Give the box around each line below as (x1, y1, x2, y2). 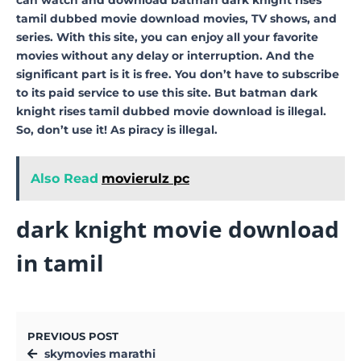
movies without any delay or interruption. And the (16, 48, 314, 63)
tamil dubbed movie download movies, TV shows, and (16, 10, 337, 26)
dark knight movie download (16, 213, 339, 244)
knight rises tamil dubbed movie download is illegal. (16, 103, 326, 118)
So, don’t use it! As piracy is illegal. (16, 122, 218, 137)
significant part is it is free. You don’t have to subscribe (16, 66, 339, 81)
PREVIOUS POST (27, 330, 118, 342)
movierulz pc (102, 170, 189, 186)
